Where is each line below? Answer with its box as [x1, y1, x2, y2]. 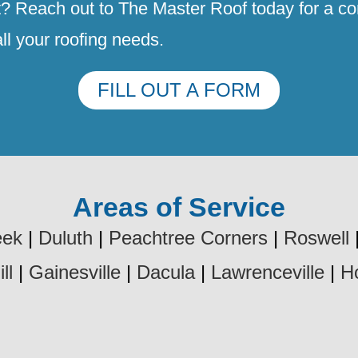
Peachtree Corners [108, 227, 268, 249]
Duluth [38, 227, 93, 249]
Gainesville [29, 261, 121, 283]
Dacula [137, 261, 195, 283]
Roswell [283, 227, 349, 249]
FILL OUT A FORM [97, 79, 261, 101]
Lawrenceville [211, 261, 324, 283]
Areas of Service [73, 192, 285, 222]
